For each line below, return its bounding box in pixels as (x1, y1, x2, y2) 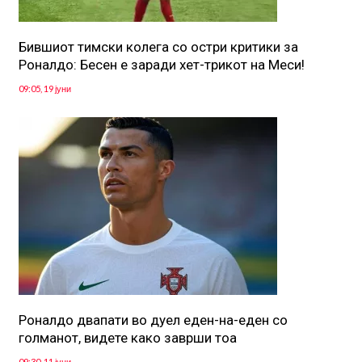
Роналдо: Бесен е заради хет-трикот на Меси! (18, 57, 305, 74)
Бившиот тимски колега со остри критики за (18, 39, 298, 56)
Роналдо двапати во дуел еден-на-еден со (18, 312, 288, 329)
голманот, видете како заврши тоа (18, 330, 237, 347)
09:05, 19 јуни (18, 83, 71, 95)
